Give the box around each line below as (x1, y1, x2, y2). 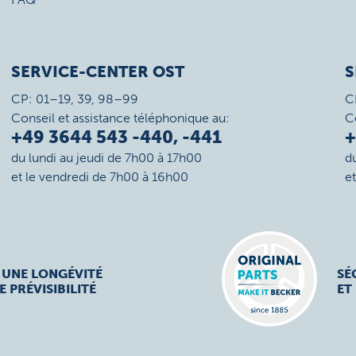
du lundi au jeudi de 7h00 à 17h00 (10, 150, 202, 165)
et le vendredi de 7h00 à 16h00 (10, 169, 188, 184)
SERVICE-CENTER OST (10, 62, 184, 81)
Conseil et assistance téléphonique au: (10, 110, 230, 126)
